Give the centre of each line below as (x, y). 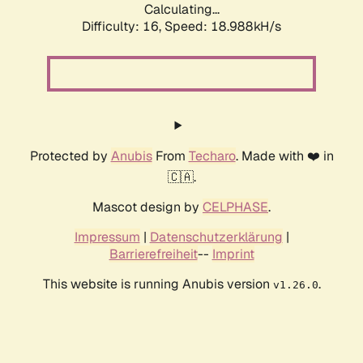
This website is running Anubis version (158, 284)
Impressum (107, 237)
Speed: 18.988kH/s (223, 27)
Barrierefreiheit (153, 254)
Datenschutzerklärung (216, 237)
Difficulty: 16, (123, 27)
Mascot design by (147, 207)
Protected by (70, 156)
